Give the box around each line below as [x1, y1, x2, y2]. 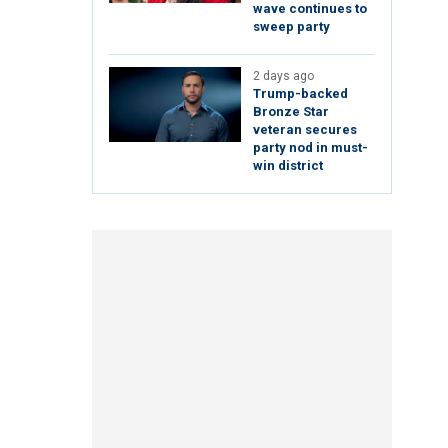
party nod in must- [253, 140, 368, 156]
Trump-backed [253, 86, 348, 102]
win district [253, 158, 323, 174]
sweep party [253, 19, 330, 35]
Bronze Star [253, 104, 329, 120]
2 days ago [253, 69, 314, 84]
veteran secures [253, 122, 357, 138]
